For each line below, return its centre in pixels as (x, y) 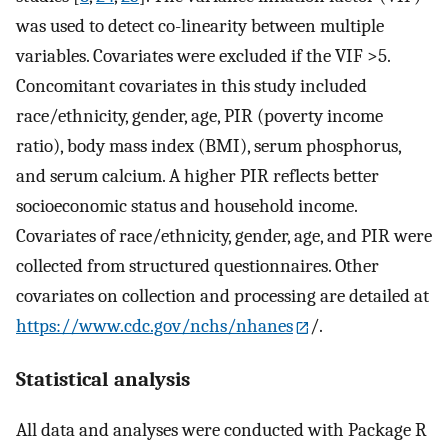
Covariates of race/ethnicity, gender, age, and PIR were (224, 236)
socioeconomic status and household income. (186, 206)
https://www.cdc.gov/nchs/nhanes (154, 326)
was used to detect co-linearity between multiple (200, 26)
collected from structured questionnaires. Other (197, 266)
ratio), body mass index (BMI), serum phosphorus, (208, 146)
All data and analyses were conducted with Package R (221, 430)
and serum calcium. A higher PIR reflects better (197, 176)
